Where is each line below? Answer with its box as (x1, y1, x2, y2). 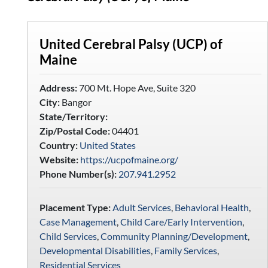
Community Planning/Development (100, 230, 248, 242)
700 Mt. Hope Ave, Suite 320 (77, 81, 196, 93)
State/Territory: (39, 110, 108, 122)
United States (79, 139, 136, 151)
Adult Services (112, 201, 171, 213)
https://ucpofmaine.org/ (80, 153, 178, 165)
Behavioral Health (174, 201, 249, 213)
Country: (39, 139, 78, 151)
